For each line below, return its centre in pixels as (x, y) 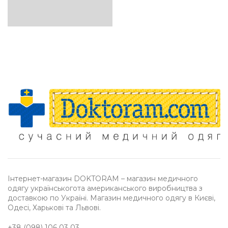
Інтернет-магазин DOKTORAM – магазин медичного (103, 178)
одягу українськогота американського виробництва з (105, 188)
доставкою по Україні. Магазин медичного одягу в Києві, (111, 198)
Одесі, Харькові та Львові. (54, 207)
